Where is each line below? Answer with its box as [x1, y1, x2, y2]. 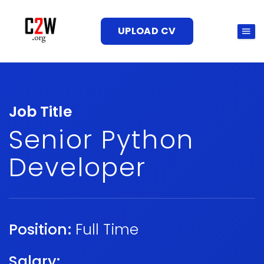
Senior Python [9, 122, 194, 157]
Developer [9, 150, 147, 185]
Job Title [9, 101, 72, 122]
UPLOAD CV [117, 24, 176, 38]
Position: [9, 219, 71, 240]
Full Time [75, 219, 139, 240]
